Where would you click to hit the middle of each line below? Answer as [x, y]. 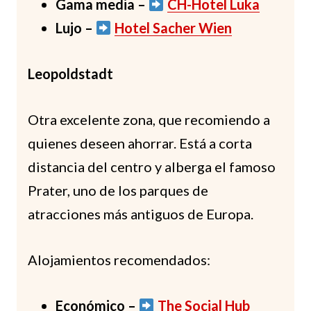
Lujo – [76, 27]
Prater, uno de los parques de [118, 190]
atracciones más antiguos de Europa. [141, 213]
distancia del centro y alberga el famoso [152, 166]
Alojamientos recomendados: [119, 259]
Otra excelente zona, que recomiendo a [149, 119]
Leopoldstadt [70, 73]
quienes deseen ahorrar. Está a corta [140, 143]
